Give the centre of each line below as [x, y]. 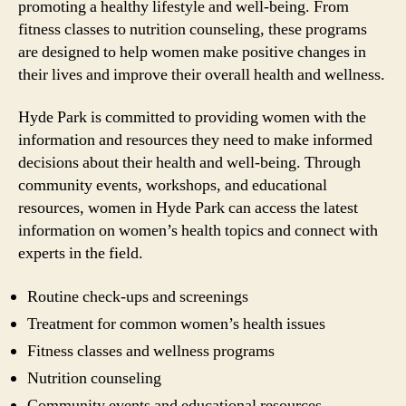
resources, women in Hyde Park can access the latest [188, 208]
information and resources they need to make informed [195, 140]
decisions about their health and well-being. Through [189, 163]
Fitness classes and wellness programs [151, 351]
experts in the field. [81, 253]
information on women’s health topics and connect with [198, 231]
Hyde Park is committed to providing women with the [192, 117]
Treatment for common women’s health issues [176, 324]
